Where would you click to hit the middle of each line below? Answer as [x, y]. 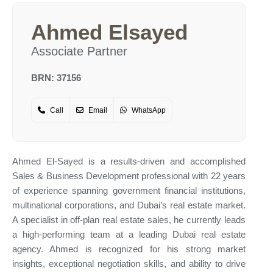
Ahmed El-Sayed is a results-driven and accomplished [129, 161]
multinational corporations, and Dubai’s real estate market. [129, 205]
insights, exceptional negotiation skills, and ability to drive [129, 264]
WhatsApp [148, 111]
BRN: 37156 [56, 78]
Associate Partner [79, 51]
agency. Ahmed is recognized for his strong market [129, 249]
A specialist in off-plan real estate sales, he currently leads [129, 220]
